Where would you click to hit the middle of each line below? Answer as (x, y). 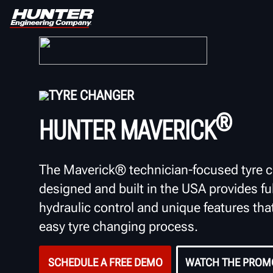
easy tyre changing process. (119, 226)
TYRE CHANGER (91, 95)
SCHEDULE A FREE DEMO (105, 263)
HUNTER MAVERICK (127, 130)
